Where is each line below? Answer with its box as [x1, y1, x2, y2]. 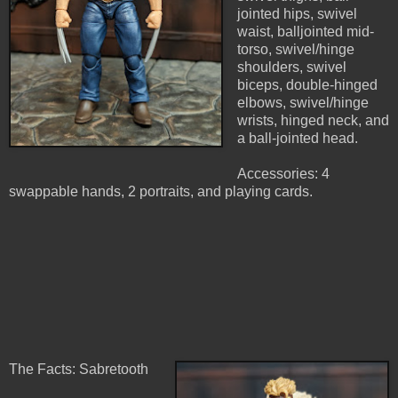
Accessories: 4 [236, 166, 330, 182]
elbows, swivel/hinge [236, 95, 369, 111]
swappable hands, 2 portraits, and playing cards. [9, 184, 313, 200]
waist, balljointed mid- [236, 24, 374, 40]
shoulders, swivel [236, 60, 346, 76]
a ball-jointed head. [236, 131, 358, 147]
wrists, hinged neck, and [236, 113, 389, 129]
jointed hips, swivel [236, 6, 357, 22]
